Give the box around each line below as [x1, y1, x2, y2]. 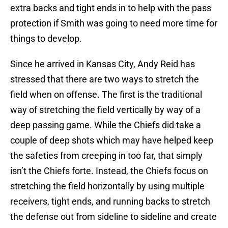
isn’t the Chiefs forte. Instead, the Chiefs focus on [10, 165, 208, 177]
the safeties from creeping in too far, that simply [10, 150, 203, 161]
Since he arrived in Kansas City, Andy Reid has [10, 59, 195, 70]
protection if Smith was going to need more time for [10, 18, 217, 29]
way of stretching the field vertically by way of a [10, 104, 201, 116]
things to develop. [10, 33, 82, 44]
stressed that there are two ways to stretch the [10, 74, 199, 85]
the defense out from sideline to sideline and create [10, 211, 217, 222]
